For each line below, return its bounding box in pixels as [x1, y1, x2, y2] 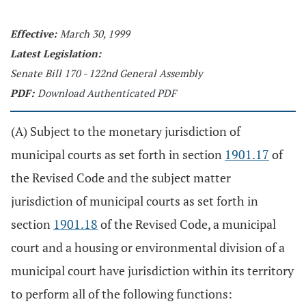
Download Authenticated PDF [38, 86, 176, 100]
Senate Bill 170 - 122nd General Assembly [10, 66, 203, 80]
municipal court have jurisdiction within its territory [11, 262, 294, 279]
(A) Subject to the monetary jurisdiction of [11, 123, 240, 139]
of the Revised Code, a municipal [98, 216, 276, 232]
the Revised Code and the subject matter [11, 169, 231, 186]
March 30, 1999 [60, 27, 130, 40]
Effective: [10, 27, 57, 40]
